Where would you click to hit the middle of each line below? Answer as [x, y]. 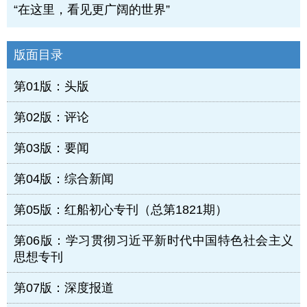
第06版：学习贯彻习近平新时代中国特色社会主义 [153, 241]
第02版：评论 [51, 118]
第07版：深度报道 [64, 288]
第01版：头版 [51, 87]
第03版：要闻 [51, 148]
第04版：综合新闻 [64, 179]
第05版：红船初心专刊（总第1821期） [121, 210]
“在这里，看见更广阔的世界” [92, 10]
